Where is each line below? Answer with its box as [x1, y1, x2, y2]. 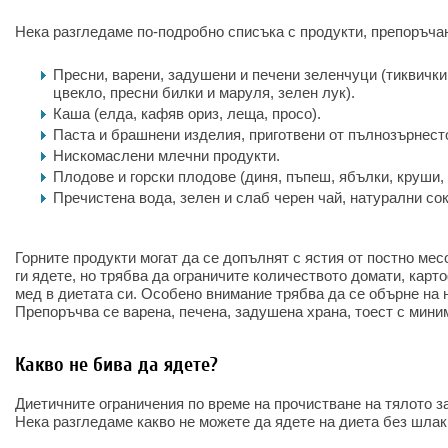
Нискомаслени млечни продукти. [53, 147, 280, 164]
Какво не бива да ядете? [15, 353, 218, 376]
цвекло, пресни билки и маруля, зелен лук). [53, 84, 355, 101]
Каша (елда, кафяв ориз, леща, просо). [53, 105, 321, 122]
